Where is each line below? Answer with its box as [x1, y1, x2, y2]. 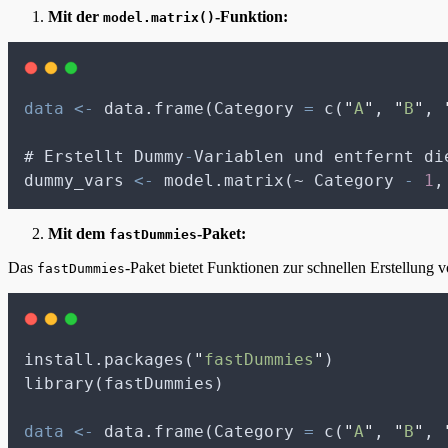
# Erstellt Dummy [24, 146, 184, 166]
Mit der [48, 7, 103, 25]
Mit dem [48, 224, 109, 242]
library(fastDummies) [24, 373, 224, 393]
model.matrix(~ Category [154, 170, 404, 190]
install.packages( [24, 349, 194, 369]
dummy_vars [24, 170, 134, 190]
